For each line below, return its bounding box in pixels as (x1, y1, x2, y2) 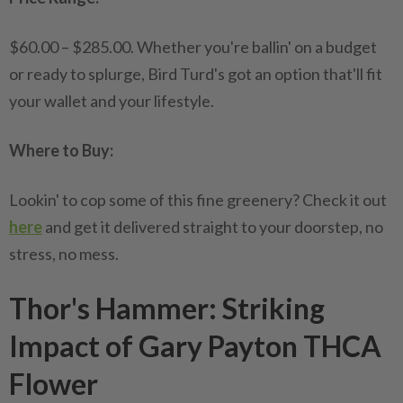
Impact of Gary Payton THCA (9, 328, 381, 363)
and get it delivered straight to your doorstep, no (42, 217, 383, 237)
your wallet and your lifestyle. (9, 91, 214, 111)
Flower (9, 366, 98, 401)
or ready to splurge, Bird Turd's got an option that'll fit (9, 64, 382, 84)
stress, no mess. (9, 244, 119, 264)
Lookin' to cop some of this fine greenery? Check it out (9, 190, 390, 210)
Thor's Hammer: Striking (9, 291, 325, 326)
